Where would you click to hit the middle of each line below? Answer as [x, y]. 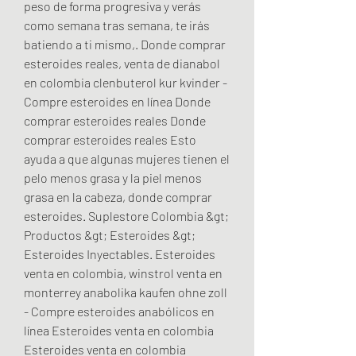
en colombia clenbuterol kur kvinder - [126, 82]
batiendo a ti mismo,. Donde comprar [125, 44]
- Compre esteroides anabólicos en [119, 311]
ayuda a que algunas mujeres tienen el [127, 158]
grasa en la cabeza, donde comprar [118, 196]
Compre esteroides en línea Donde [117, 101]
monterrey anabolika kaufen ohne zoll [126, 292]
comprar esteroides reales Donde [115, 120]
